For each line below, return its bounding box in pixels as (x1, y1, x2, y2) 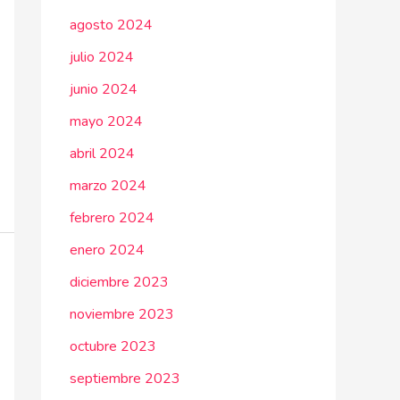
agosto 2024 (70, 15, 153, 35)
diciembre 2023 (70, 272, 169, 292)
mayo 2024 (70, 112, 143, 131)
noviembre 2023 (70, 304, 174, 324)
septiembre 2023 (70, 369, 180, 388)
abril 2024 (70, 144, 135, 163)
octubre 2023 (70, 337, 156, 356)
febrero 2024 (70, 208, 154, 228)
